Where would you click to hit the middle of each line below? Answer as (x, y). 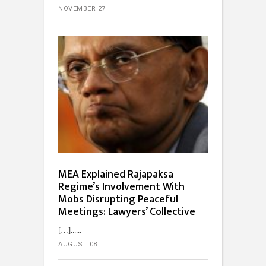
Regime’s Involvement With (121, 187)
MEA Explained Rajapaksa (116, 174)
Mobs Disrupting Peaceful (118, 199)
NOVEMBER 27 (82, 8)
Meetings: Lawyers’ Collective (127, 212)
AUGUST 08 (78, 244)
